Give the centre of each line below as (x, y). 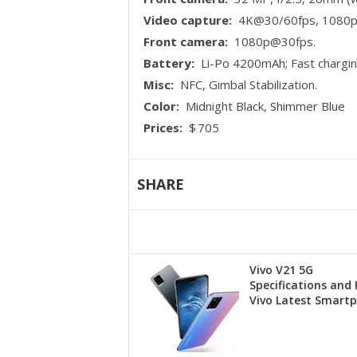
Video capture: (188, 20)
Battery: (169, 63)
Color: (162, 106)
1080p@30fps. (273, 42)
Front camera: (186, 42)
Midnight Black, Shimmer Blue (264, 106)
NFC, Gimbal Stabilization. (247, 85)
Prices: (163, 128)
